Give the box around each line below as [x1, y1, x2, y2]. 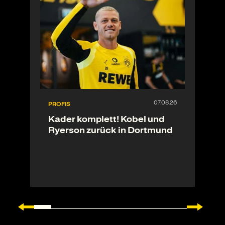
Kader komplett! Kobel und [48, 114, 165, 125]
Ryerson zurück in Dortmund [48, 125, 173, 136]
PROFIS [48, 100, 70, 107]
